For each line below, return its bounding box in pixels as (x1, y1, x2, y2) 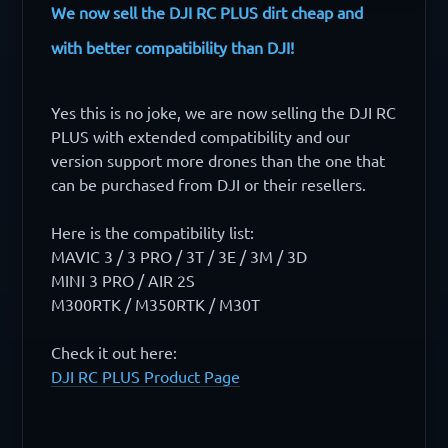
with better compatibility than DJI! (51, 38, 295, 57)
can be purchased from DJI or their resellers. (51, 175, 367, 194)
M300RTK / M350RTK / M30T (51, 295, 261, 314)
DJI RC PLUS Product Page (51, 367, 241, 386)
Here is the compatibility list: (51, 223, 255, 242)
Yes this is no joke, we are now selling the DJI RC (51, 103, 397, 122)
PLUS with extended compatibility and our (51, 127, 351, 146)
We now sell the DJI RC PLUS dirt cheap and (51, 3, 364, 22)
